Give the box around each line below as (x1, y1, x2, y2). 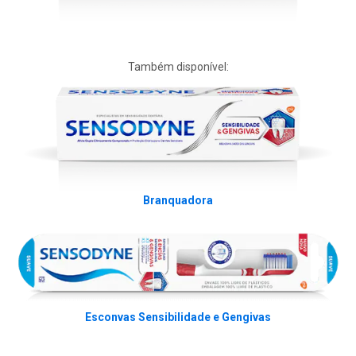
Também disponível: (127, 60, 229, 73)
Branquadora (143, 194, 213, 207)
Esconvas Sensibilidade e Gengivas (85, 311, 271, 324)
